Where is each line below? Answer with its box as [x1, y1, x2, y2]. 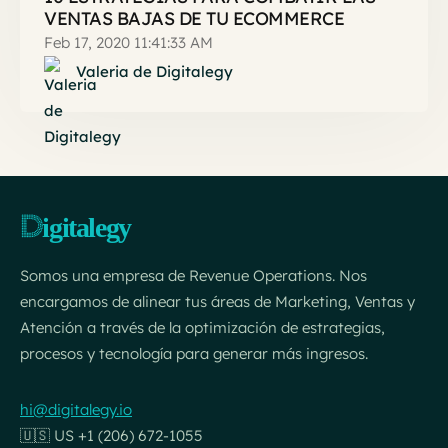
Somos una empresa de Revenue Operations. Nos [20, 265, 367, 285]
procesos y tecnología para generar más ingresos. [20, 343, 368, 363]
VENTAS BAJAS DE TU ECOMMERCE [44, 6, 344, 30]
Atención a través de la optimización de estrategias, [20, 317, 385, 337]
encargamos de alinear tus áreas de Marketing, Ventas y [20, 291, 415, 311]
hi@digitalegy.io [20, 399, 132, 419]
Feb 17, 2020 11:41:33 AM [44, 32, 213, 52]
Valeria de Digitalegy [76, 61, 233, 81]
